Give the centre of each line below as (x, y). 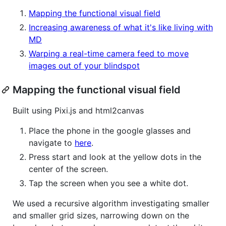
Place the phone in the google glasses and (110, 130)
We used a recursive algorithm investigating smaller (111, 203)
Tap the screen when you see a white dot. (108, 183)
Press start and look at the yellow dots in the (115, 157)
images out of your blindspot (84, 65)
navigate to (52, 143)
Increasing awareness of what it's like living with (121, 27)
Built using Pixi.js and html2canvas (78, 110)
